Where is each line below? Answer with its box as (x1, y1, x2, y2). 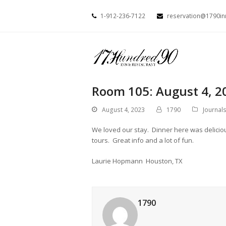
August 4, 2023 (102, 105, 145, 114)
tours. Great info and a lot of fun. (92, 135, 197, 145)
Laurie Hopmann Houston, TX (92, 156, 183, 165)
